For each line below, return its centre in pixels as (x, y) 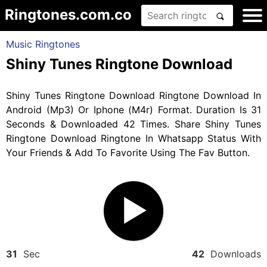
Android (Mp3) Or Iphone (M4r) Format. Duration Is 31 (133, 110)
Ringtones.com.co (68, 15)
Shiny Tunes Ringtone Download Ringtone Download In (133, 95)
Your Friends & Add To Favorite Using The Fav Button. (128, 153)
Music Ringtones (43, 44)
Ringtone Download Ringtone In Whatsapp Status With (133, 138)
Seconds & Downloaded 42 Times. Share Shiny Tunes (133, 124)
